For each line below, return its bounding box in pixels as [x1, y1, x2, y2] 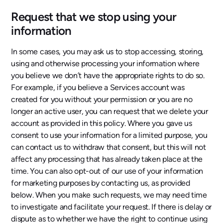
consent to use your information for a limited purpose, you [11, 130, 208, 140]
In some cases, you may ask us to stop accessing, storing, [11, 46, 204, 56]
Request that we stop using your [11, 9, 177, 24]
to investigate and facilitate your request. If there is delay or [11, 202, 212, 212]
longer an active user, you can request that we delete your [11, 106, 208, 116]
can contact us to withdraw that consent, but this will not [11, 142, 206, 152]
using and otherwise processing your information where [11, 58, 200, 68]
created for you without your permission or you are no [11, 94, 193, 104]
